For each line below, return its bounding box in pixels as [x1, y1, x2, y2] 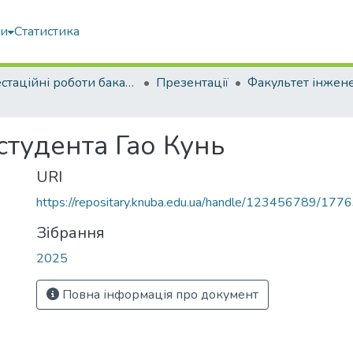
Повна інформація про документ [59, 286, 258, 303]
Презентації [156, 74, 229, 91]
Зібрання [36, 222, 105, 243]
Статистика [14, 23, 80, 40]
